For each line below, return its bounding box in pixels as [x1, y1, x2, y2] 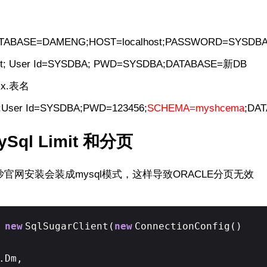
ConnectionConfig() [135, 220, 242, 232]
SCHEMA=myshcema [147, 103, 244, 114]
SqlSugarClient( [25, 220, 114, 232]
